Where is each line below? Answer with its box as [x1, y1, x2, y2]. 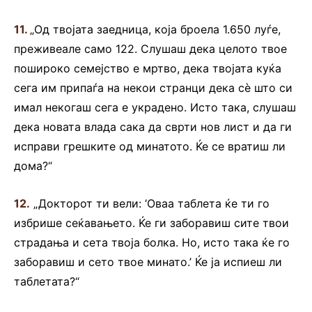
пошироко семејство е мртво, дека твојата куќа [14, 61, 281, 76]
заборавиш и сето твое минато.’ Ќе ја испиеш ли [14, 255, 282, 270]
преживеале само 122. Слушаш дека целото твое [14, 42, 287, 56]
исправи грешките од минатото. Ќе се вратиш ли [14, 139, 286, 154]
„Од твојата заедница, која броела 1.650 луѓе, [30, 22, 281, 37]
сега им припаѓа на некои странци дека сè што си [14, 81, 292, 95]
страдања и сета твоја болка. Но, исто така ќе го [14, 235, 290, 250]
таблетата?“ [14, 274, 79, 289]
